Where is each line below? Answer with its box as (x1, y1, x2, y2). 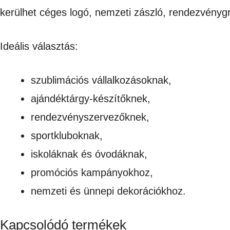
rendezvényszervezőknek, (31, 111, 149, 123)
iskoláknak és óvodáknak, (31, 148, 147, 160)
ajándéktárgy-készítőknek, (31, 92, 150, 104)
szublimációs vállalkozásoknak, (31, 74, 171, 86)
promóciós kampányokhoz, (31, 166, 153, 178)
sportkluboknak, (31, 129, 103, 141)
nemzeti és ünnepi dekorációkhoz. (31, 185, 186, 197)
